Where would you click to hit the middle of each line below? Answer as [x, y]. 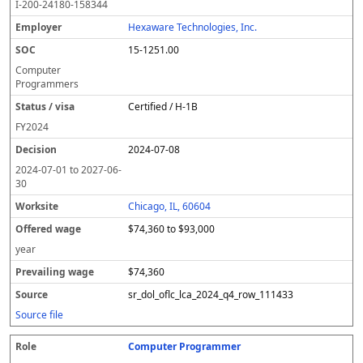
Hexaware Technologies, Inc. [193, 27]
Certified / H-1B [163, 107]
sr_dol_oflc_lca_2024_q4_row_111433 [211, 295]
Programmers [47, 84]
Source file [39, 315]
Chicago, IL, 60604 [170, 206]
